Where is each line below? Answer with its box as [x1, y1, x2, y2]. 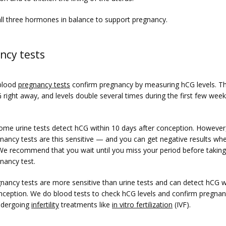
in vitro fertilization [112, 199, 173, 209]
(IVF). [173, 199, 191, 209]
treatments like [59, 199, 112, 209]
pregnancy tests [18, 79, 70, 89]
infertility [31, 199, 59, 209]
